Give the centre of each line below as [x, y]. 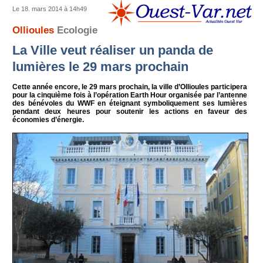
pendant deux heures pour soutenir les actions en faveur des [130, 111]
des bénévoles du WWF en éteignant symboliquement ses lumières [130, 103]
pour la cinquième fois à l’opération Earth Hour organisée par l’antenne [130, 95]
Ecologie [77, 30]
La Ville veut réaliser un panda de [113, 50]
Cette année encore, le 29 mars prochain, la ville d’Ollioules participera [130, 87]
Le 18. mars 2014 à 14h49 [50, 9]
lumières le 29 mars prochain [101, 66]
